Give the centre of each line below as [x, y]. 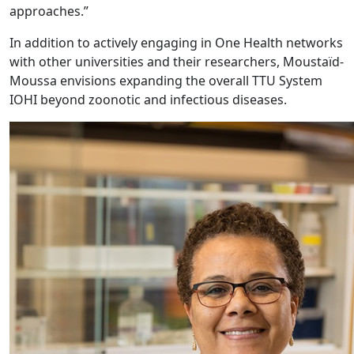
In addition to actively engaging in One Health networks [176, 42]
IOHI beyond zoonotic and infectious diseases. [148, 99]
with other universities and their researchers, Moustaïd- [177, 61]
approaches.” [49, 11]
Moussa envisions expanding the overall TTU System [166, 80]
